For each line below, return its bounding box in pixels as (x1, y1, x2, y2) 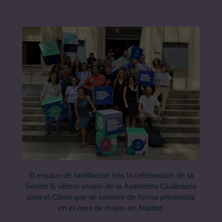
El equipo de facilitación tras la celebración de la (28, 171, 193, 180)
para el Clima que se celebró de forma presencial (26, 193, 195, 202)
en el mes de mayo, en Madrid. (58, 204, 164, 213)
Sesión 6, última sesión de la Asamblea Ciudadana (25, 182, 197, 191)
